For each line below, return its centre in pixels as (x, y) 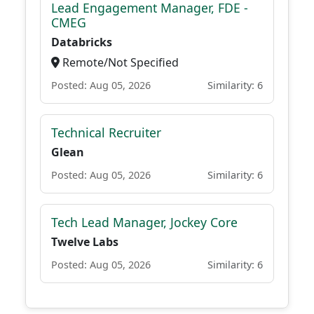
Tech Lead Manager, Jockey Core (144, 222)
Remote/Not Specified (119, 62)
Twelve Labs (85, 242)
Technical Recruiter (106, 132)
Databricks (82, 42)
